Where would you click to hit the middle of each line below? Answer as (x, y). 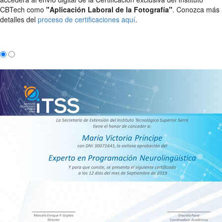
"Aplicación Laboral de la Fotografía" (109, 9)
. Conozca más (196, 9)
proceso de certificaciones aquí (86, 19)
